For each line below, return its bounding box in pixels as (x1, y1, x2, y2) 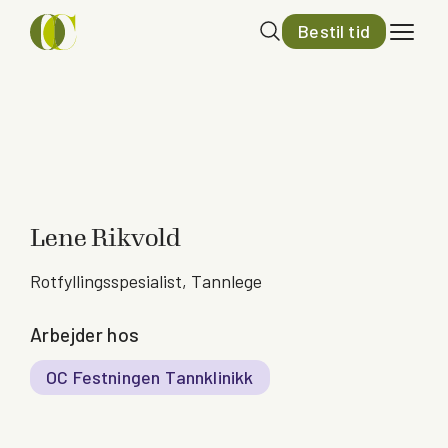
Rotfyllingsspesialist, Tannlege (30, 270, 262, 292)
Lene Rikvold (30, 224, 181, 252)
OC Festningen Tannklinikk (46, 366, 254, 388)
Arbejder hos (30, 323, 140, 346)
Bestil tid (298, 20, 370, 43)
